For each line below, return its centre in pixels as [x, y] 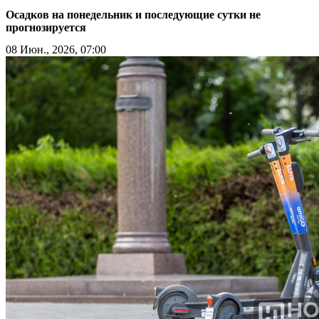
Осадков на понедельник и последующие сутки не [133, 14]
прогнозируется [46, 27]
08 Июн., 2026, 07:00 [56, 49]
